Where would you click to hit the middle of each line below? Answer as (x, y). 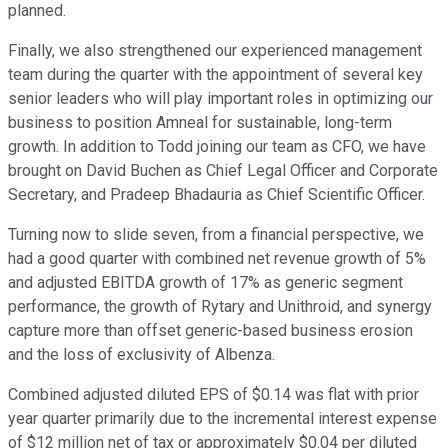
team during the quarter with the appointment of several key (215, 75)
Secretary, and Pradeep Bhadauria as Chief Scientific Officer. (216, 195)
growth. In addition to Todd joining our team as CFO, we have (217, 147)
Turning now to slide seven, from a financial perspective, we (216, 235)
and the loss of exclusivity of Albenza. (141, 355)
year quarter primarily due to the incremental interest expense (222, 419)
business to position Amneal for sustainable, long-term (200, 123)
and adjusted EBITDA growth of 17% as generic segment (205, 283)
